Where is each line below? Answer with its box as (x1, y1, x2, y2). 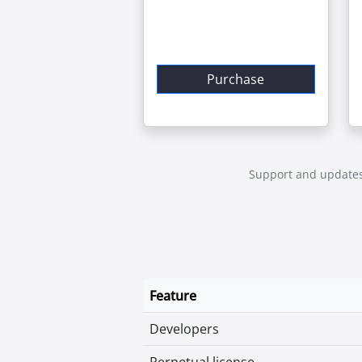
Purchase (207, 70, 265, 88)
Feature (149, 287, 196, 305)
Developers (149, 320, 219, 338)
